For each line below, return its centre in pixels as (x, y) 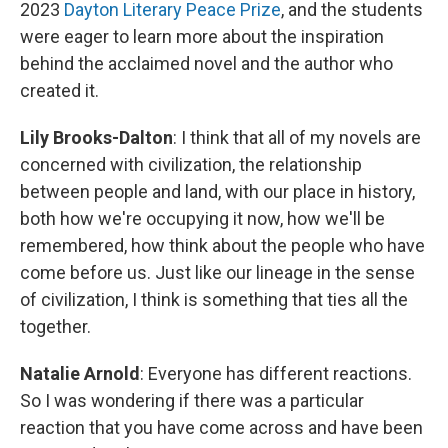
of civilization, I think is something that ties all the (214, 299)
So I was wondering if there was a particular (192, 400)
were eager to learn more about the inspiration (202, 36)
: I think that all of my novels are (297, 137)
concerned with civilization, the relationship (191, 164)
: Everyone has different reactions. (276, 373)
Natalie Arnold (80, 373)
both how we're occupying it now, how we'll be (202, 218)
